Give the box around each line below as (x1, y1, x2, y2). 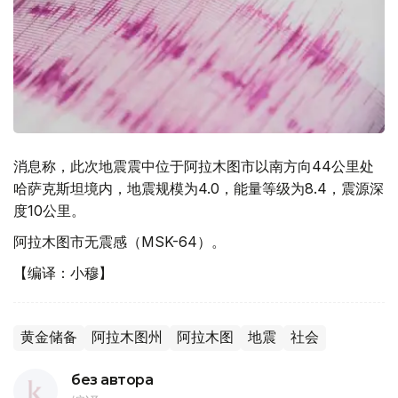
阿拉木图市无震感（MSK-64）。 (13, 232, 226, 251)
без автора (71, 370, 154, 388)
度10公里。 (13, 201, 85, 219)
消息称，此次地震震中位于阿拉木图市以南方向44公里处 (13, 156, 374, 175)
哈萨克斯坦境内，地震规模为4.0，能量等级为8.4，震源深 (13, 179, 384, 197)
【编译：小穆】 (13, 263, 113, 282)
